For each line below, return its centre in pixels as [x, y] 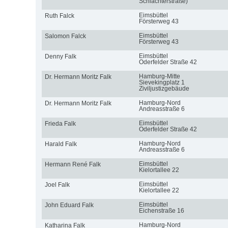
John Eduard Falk [69, 205]
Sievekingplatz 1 [162, 82]
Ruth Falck [59, 16]
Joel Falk [57, 184]
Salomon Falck [65, 36]
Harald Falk [61, 144]
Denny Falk [60, 56]
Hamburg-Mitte [159, 76]
